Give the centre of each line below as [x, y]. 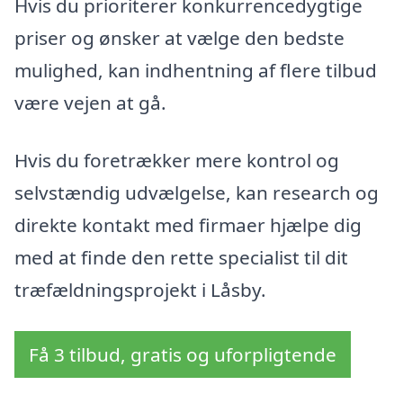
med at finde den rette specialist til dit [181, 257]
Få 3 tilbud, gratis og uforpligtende [183, 354]
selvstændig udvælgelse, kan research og [197, 193]
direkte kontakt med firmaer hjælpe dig [188, 225]
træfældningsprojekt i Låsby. [140, 290]
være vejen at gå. [90, 103]
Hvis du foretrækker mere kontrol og [177, 160]
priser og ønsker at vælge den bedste [179, 38]
